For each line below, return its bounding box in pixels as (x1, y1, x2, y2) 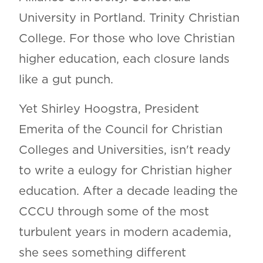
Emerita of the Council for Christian (18, 124, 222, 136)
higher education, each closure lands (18, 53, 230, 66)
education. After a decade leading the (18, 186, 238, 198)
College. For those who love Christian (18, 33, 235, 45)
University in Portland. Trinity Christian (18, 12, 240, 25)
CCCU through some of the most (18, 206, 209, 218)
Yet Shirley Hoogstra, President (18, 103, 199, 116)
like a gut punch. (18, 74, 113, 86)
